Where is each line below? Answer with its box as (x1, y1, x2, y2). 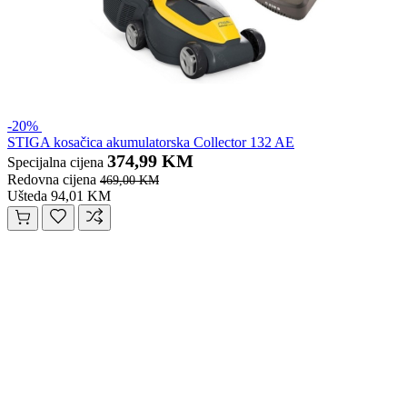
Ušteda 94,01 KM (7, 188, 111, 204)
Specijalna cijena (7, 154, 104, 171)
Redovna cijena (7, 172, 96, 188)
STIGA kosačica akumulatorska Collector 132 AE (7, 134, 294, 151)
